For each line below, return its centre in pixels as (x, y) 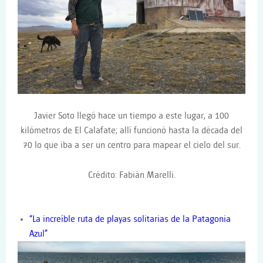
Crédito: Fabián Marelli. (131, 175)
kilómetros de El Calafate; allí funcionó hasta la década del (131, 131)
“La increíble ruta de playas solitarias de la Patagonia (130, 220)
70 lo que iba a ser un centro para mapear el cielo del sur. (131, 146)
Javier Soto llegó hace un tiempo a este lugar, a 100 (131, 116)
